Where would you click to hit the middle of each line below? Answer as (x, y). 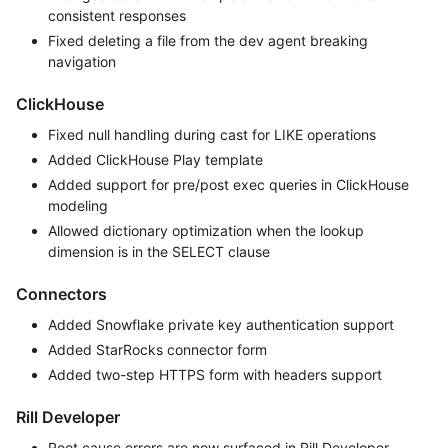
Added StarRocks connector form (157, 350)
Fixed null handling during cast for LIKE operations (212, 135)
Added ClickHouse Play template (155, 160)
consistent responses (117, 16)
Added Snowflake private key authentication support (221, 325)
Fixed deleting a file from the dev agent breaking (208, 41)
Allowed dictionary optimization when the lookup (206, 231)
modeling (78, 206)
